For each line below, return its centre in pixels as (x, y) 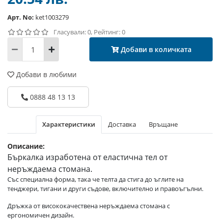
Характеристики (69, 124)
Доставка (122, 124)
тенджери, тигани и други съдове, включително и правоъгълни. (105, 189)
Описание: (26, 146)
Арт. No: (21, 17)
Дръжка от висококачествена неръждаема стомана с (89, 206)
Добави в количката (156, 50)
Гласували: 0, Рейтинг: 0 (89, 32)
